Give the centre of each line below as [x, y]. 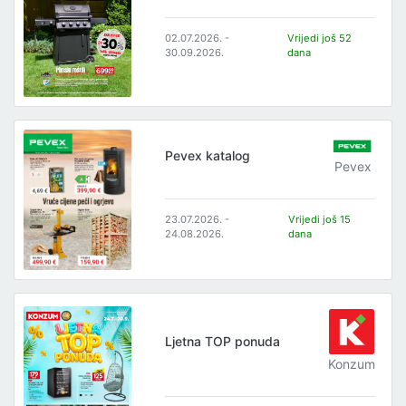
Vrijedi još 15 [320, 219]
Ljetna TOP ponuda [223, 341]
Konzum [352, 364]
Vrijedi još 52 [320, 38]
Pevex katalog [208, 156]
